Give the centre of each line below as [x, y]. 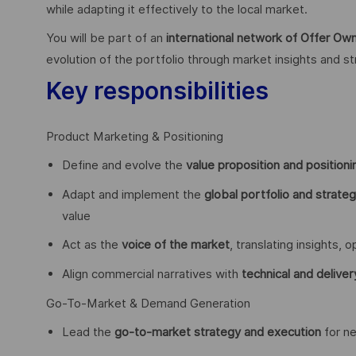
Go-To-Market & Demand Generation [148, 303]
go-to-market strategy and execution [218, 333]
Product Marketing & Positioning [135, 136]
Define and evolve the [124, 166]
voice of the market [176, 245]
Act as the [92, 245]
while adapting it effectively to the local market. [177, 9]
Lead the [88, 333]
